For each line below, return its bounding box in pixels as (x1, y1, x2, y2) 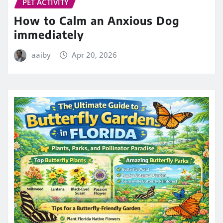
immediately (14, 27, 84, 41)
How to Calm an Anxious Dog (14, 13, 180, 27)
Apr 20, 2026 (72, 49, 117, 60)
